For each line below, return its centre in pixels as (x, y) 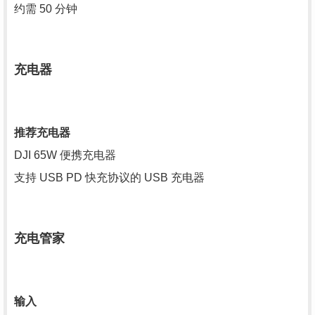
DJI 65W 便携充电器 (65, 155)
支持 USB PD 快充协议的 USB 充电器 (109, 178)
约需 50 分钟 (46, 9)
